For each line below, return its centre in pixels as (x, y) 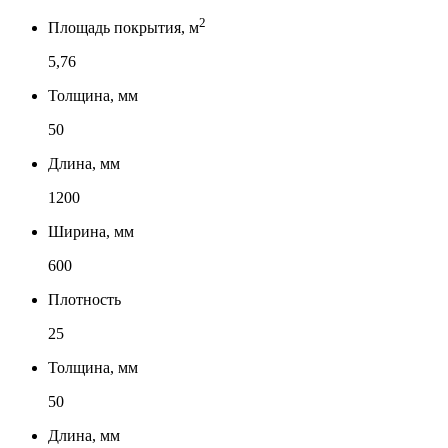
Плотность (84, 300)
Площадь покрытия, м (123, 28)
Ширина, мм (91, 232)
